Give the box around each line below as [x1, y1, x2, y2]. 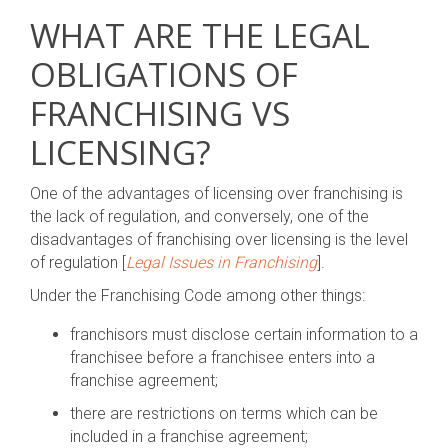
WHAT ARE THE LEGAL [30, 13, 370, 58]
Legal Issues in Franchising [126, 253, 317, 272]
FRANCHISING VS [30, 91, 290, 136]
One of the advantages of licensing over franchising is [30, 184, 403, 203]
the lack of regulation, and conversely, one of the [30, 207, 369, 226]
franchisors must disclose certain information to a [70, 325, 418, 344]
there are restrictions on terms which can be [70, 404, 378, 423]
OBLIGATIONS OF [30, 52, 298, 97]
